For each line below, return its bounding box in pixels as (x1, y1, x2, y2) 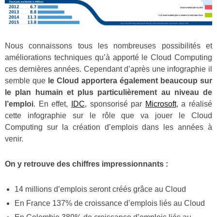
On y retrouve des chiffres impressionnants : (5, 160, 168, 169)
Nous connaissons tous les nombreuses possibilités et (5, 42, 212, 50)
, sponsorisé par (84, 100, 145, 108)
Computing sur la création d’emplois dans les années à (5, 123, 212, 132)
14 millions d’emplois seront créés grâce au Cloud (15, 185, 186, 194)
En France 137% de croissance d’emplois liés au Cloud (15, 199, 205, 208)
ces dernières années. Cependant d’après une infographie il (5, 65, 212, 74)
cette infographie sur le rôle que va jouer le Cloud (5, 111, 212, 120)
